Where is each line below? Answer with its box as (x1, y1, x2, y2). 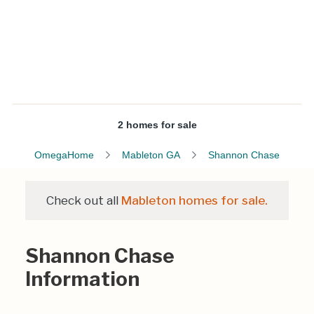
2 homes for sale (117, 119, 197, 130)
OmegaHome (34, 149, 94, 161)
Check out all (46, 193, 121, 207)
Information (25, 267, 139, 291)
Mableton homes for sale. (121, 193, 268, 207)
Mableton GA (122, 149, 180, 161)
